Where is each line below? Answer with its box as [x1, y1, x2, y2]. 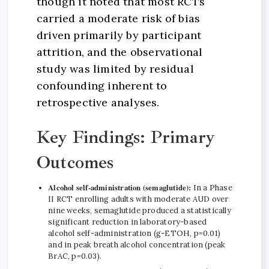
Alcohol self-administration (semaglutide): [48, 182, 192, 193]
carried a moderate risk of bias [37, 11, 201, 25]
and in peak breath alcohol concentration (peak [48, 240, 226, 250]
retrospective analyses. [37, 95, 160, 109]
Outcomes [37, 151, 114, 174]
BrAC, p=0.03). [48, 251, 101, 262]
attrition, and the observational [37, 44, 203, 59]
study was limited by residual [37, 61, 194, 76]
